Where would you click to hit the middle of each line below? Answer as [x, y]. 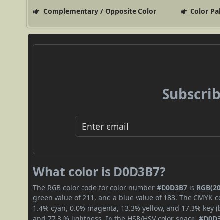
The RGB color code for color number [95, 187]
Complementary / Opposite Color [98, 11]
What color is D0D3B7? [99, 171]
